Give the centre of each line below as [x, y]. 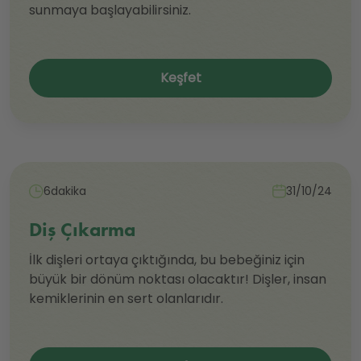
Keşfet [180, 78]
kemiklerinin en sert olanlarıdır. [126, 299]
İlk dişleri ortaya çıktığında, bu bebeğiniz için [167, 260]
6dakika [65, 191]
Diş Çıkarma [82, 230]
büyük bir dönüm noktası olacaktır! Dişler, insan [178, 280]
